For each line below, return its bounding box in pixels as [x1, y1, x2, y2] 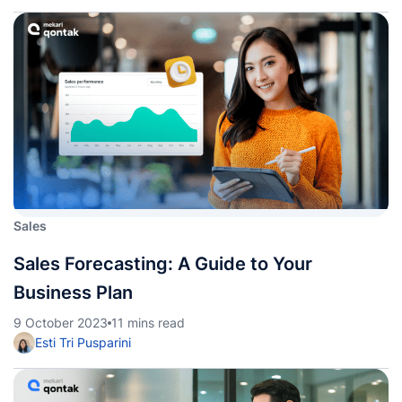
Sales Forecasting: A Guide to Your [13, 253, 312, 275]
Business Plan [13, 282, 133, 303]
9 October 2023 [13, 315, 108, 330]
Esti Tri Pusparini [35, 335, 131, 350]
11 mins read [111, 315, 185, 330]
